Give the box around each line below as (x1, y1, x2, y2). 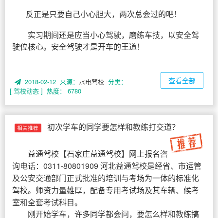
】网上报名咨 (121, 148, 168, 159)
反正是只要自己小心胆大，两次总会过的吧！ (26, 8, 182, 19)
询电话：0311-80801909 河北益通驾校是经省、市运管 (12, 160, 201, 171)
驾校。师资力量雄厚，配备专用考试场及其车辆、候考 (12, 184, 199, 196)
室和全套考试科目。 (12, 197, 82, 208)
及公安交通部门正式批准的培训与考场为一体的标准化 (12, 172, 199, 183)
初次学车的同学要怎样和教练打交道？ (47, 121, 180, 132)
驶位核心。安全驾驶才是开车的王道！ (12, 41, 145, 52)
